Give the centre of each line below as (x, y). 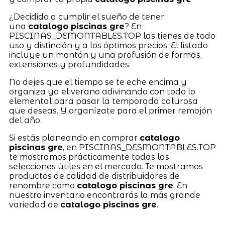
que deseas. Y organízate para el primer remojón (110, 110)
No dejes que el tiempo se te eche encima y (98, 82)
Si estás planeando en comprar (74, 138)
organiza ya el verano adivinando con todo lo (102, 91)
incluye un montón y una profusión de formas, (105, 55)
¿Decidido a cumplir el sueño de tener (86, 17)
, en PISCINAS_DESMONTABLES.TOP (139, 147)
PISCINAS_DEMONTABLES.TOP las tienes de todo (112, 36)
